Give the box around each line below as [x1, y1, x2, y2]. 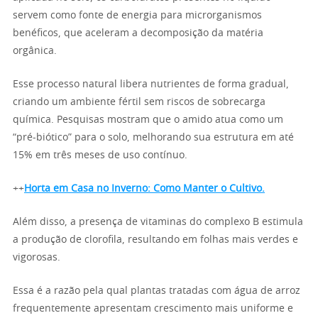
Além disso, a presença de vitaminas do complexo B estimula [13, 217, 303, 227]
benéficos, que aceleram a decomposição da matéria [13, 28, 263, 38]
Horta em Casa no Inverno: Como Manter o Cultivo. [24, 184, 265, 194]
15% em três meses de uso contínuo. [13, 150, 187, 160]
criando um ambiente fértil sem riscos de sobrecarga [13, 97, 265, 107]
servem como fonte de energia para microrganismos [13, 11, 262, 21]
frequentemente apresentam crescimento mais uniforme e [13, 304, 293, 314]
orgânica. [13, 46, 57, 56]
